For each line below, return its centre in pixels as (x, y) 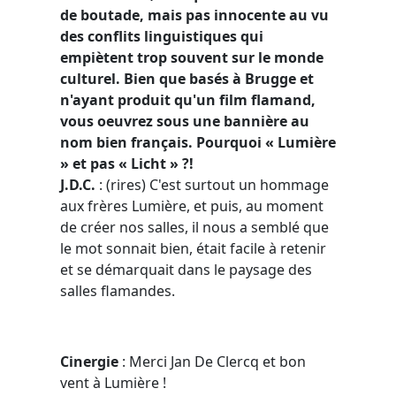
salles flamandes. (118, 290)
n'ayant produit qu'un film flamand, (188, 99)
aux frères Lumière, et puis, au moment (192, 206)
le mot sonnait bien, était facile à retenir (193, 248)
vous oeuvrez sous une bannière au (185, 121)
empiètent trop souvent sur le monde (192, 57)
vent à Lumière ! (113, 382)
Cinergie (91, 361)
